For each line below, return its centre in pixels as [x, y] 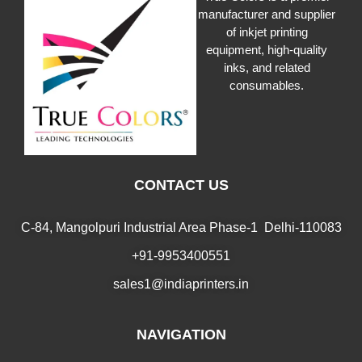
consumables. [267, 86]
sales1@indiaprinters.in [181, 284]
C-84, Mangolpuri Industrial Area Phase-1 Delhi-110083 [181, 227]
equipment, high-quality [267, 50]
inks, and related [267, 68]
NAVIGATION [181, 334]
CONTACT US [181, 185]
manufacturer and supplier [267, 15]
